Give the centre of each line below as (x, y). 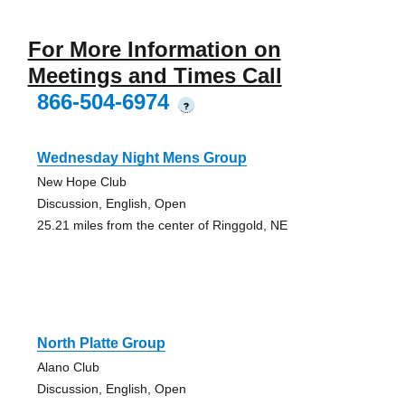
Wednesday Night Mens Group (141, 158)
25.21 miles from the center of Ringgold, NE (162, 226)
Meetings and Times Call (155, 76)
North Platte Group (101, 344)
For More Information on (154, 50)
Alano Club (68, 367)
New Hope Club (81, 182)
